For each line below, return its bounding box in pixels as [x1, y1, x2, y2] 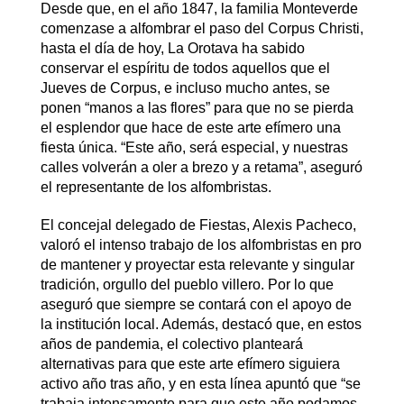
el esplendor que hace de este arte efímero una [40, 120, 341, 136]
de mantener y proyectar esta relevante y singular [40, 257, 354, 273]
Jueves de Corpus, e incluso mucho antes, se [40, 80, 330, 96]
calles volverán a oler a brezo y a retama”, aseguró [40, 160, 363, 176]
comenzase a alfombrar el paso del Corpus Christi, [40, 21, 363, 37]
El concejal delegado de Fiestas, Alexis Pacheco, [40, 217, 356, 234]
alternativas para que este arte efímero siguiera [40, 356, 340, 372]
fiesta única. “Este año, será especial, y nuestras [40, 140, 348, 156]
